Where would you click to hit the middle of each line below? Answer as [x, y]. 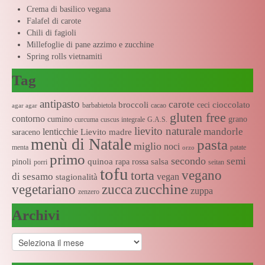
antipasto [60, 104]
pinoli [22, 161]
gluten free [198, 117]
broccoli [133, 104]
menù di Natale [81, 144]
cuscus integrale [123, 119]
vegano [202, 175]
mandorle [223, 131]
